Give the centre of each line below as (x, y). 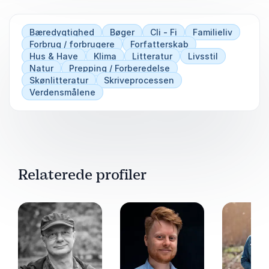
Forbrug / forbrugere (72, 44)
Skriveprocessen (139, 80)
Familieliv (213, 32)
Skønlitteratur (59, 80)
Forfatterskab (159, 44)
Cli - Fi (164, 32)
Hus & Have (54, 56)
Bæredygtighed (62, 32)
